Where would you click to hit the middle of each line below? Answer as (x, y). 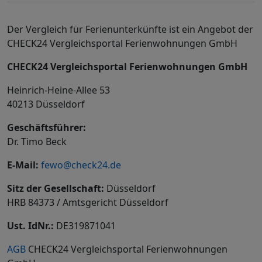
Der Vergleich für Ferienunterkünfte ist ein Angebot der (130, 29)
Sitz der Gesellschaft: (56, 188)
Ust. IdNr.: (30, 226)
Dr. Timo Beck (37, 142)
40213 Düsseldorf (46, 104)
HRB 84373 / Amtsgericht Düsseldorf (88, 202)
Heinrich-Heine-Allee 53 (58, 90)
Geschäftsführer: (46, 127)
